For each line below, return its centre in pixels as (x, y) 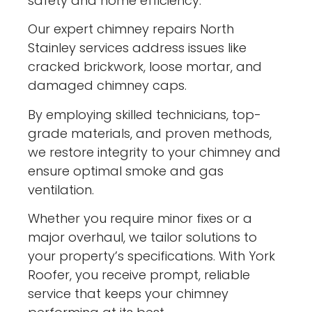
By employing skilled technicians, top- (145, 114)
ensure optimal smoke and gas (126, 171)
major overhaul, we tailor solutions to (143, 237)
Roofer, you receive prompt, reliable (139, 275)
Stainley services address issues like (138, 48)
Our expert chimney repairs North (131, 29)
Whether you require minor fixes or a (140, 219)
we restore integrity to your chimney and (155, 152)
